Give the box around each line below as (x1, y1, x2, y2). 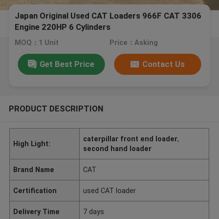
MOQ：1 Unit (15, 39, 59, 47)
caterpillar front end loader (83, 134, 178, 143)
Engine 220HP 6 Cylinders (15, 22, 111, 32)
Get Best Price (40, 59, 95, 69)
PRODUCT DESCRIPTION (8, 103, 103, 113)
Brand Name (13, 165, 55, 174)
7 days (83, 207, 105, 216)
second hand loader (83, 144, 152, 153)
